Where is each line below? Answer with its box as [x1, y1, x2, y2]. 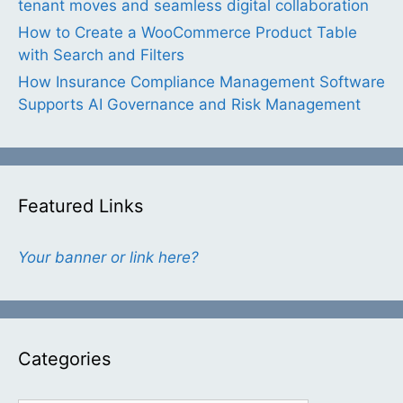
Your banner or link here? [18, 248, 199, 267]
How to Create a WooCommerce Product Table [18, 23, 357, 42]
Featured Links [18, 195, 143, 218]
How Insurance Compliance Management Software [18, 73, 385, 92]
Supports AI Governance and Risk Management [18, 95, 361, 114]
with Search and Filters [18, 46, 184, 65]
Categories [18, 348, 111, 371]
